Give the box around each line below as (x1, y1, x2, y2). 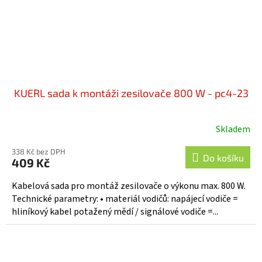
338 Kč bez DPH (12, 147, 65, 157)
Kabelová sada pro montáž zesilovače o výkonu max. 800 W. (12, 180, 249, 193)
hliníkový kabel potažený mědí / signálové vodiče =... (12, 205, 218, 219)
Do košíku (203, 152, 244, 164)
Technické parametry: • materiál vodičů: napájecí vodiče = (12, 192, 238, 206)
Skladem (216, 123, 250, 136)
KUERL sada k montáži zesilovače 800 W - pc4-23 (13, 87, 249, 100)
